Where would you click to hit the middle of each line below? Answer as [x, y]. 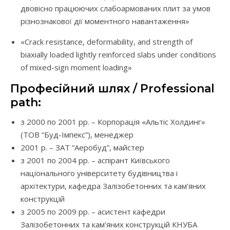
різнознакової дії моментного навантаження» [105, 21]
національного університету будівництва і [99, 173]
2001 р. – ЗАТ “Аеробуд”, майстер [82, 148]
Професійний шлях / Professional [112, 89]
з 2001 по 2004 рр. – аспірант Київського [95, 160]
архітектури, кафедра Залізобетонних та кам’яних [113, 186]
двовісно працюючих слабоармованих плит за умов [116, 8]
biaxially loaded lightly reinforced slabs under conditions [118, 55]
